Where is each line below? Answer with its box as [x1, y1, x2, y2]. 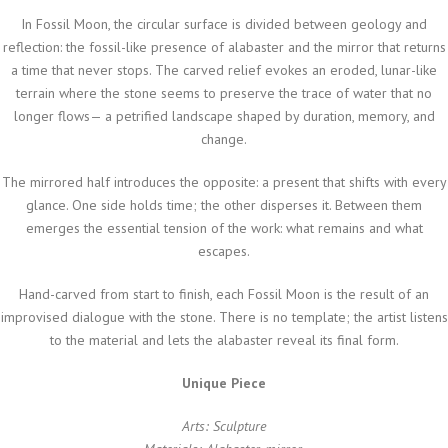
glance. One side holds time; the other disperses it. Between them [26, 195, 422, 214]
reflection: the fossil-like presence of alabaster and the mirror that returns [2, 37, 446, 56]
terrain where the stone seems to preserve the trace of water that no [16, 83, 432, 102]
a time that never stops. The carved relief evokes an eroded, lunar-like [11, 60, 437, 79]
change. [201, 129, 247, 148]
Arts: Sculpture [182, 416, 266, 435]
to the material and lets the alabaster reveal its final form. [49, 330, 399, 349]
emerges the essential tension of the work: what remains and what [25, 218, 423, 237]
